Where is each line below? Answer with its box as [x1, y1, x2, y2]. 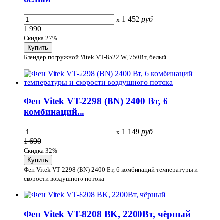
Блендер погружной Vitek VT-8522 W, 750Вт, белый [24, 53, 166, 61]
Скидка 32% [24, 147, 57, 154]
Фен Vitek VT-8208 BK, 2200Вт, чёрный [24, 208, 191, 219]
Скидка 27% [24, 34, 57, 42]
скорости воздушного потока [24, 175, 104, 182]
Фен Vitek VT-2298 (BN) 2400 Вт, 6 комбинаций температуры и [24, 166, 198, 173]
